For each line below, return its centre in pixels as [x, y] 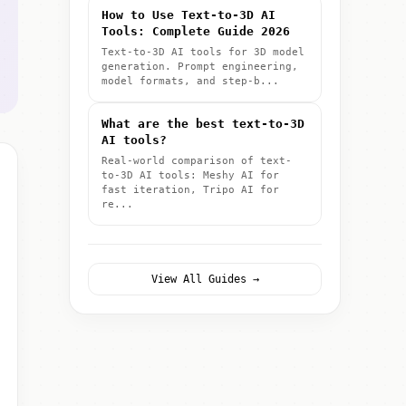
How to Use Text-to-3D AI [188, 15]
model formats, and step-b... [190, 81]
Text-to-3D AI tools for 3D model [203, 52]
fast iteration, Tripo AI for [190, 190]
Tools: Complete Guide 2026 [196, 31]
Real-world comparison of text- [197, 161]
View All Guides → [205, 279]
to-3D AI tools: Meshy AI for [190, 175]
